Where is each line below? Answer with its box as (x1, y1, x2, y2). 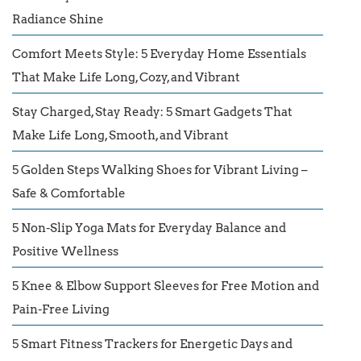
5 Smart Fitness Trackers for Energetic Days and (12, 336, 293, 351)
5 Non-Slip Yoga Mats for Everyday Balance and (12, 220, 286, 235)
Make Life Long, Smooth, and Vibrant (12, 127, 229, 143)
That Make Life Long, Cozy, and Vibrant (12, 69, 240, 85)
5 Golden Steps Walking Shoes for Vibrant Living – (12, 162, 308, 177)
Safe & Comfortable (12, 185, 126, 201)
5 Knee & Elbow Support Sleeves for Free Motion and (12, 278, 319, 293)
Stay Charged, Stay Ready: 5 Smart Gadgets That (12, 104, 293, 119)
